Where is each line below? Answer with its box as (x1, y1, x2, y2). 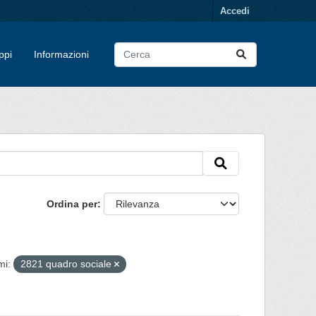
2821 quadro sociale (20, 258, 114, 269)
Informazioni (33, 48, 89, 60)
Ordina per (47, 198, 97, 209)
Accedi (220, 6, 250, 16)
